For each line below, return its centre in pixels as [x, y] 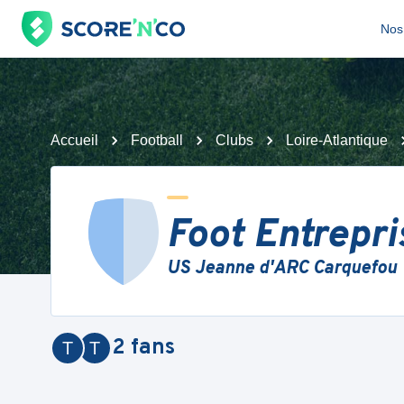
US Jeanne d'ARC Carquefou [282, 269]
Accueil [74, 140]
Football [157, 140]
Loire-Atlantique [337, 140]
